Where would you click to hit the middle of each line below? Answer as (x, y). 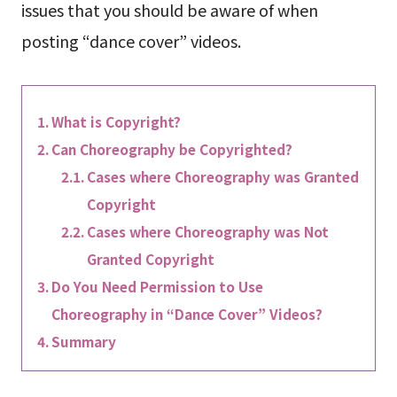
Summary (83, 341)
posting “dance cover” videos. (131, 40)
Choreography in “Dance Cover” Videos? (187, 313)
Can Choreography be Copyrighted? (171, 148)
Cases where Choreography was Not (208, 231)
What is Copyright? (116, 121)
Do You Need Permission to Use (157, 286)
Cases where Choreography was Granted (223, 176)
